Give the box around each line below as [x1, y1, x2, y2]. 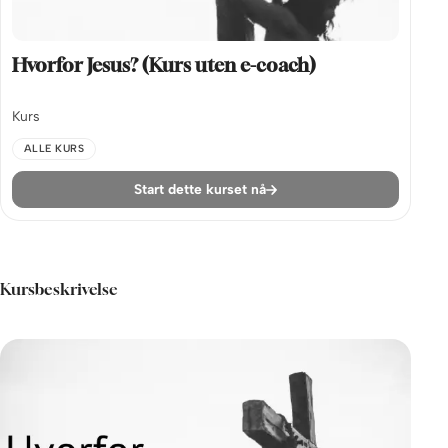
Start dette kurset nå [134, 181, 267, 198]
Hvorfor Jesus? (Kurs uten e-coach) [12, 53, 317, 76]
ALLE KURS [23, 142, 85, 156]
